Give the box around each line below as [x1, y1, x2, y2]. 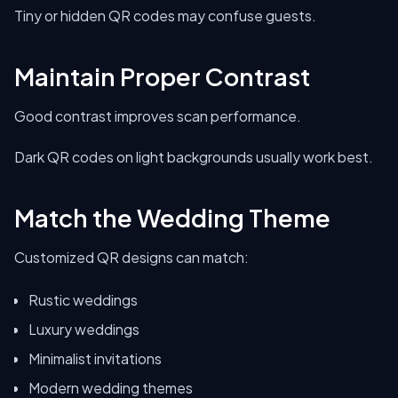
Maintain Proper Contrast [14, 61, 310, 92]
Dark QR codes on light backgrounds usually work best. [14, 147, 373, 166]
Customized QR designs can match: [14, 248, 249, 267]
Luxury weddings [28, 320, 139, 338]
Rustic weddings [28, 291, 138, 309]
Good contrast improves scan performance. [14, 107, 301, 125]
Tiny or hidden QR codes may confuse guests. [14, 6, 316, 25]
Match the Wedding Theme [14, 203, 330, 233]
